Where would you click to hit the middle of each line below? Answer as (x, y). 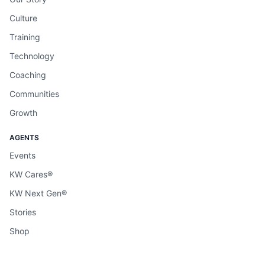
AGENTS (24, 138)
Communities (34, 94)
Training (25, 37)
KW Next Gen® (38, 193)
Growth (23, 113)
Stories (23, 212)
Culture (23, 18)
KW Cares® (31, 174)
